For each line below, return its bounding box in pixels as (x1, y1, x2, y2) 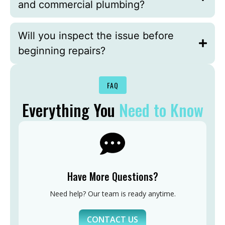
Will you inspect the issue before (18, 30, 174, 42)
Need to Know (119, 98, 203, 122)
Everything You (22, 98, 119, 122)
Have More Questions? (67, 169, 158, 184)
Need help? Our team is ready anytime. (49, 189, 176, 199)
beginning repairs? (18, 45, 105, 57)
